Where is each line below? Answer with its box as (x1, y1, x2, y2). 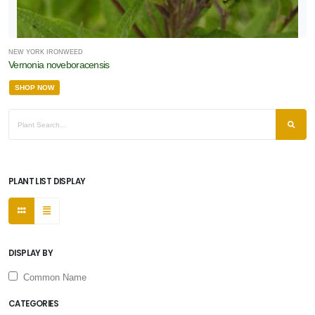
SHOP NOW (15, 84, 54, 92)
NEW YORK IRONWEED (8, 49, 83, 56)
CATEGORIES (8, 298, 59, 309)
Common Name (18, 272, 86, 283)
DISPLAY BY (8, 247, 53, 259)
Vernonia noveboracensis (8, 59, 110, 70)
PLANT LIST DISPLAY (8, 176, 86, 187)
